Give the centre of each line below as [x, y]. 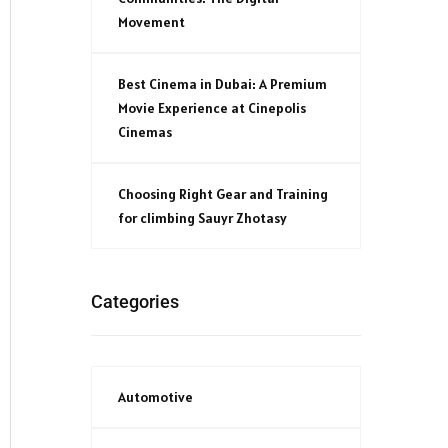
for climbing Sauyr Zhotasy [202, 217]
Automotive [155, 396]
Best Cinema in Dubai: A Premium [222, 83]
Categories [135, 301]
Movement [151, 21]
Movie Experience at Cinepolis [212, 107]
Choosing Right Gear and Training [223, 193]
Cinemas [145, 131]
